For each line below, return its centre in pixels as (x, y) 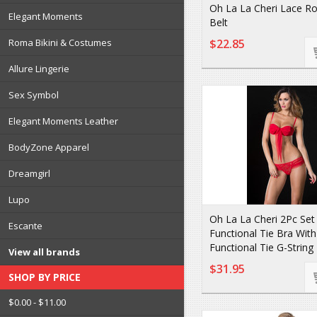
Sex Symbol (34, 95)
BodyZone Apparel (49, 147)
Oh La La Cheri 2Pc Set (262, 219)
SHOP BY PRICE (45, 277)
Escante (25, 226)
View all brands (44, 252)
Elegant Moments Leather (63, 121)
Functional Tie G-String (261, 247)
